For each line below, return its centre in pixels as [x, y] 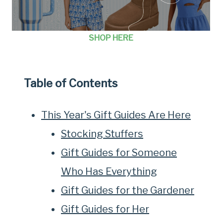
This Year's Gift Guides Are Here [116, 115]
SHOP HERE [111, 38]
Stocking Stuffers [102, 134]
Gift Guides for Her [105, 209]
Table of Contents [71, 83]
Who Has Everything [109, 171]
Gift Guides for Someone [119, 153]
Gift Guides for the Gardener [128, 190]
